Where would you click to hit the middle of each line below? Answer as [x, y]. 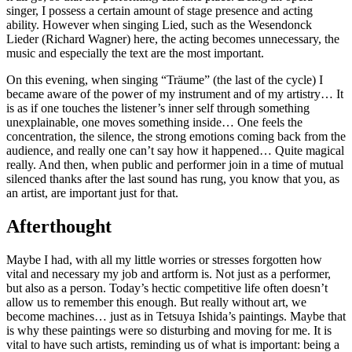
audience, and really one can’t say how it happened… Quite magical [175, 151]
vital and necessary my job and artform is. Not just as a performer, [169, 273]
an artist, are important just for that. [92, 193]
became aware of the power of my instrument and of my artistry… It [175, 94]
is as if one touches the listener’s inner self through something [158, 108]
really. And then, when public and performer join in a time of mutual [175, 165]
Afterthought [59, 227]
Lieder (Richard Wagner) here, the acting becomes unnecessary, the [173, 39]
